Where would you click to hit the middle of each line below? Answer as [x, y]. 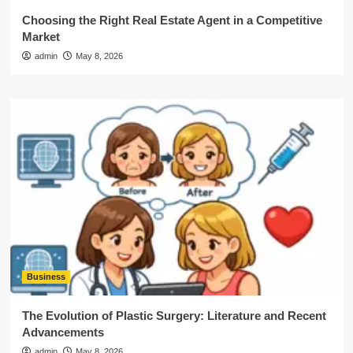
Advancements [63, 332]
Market [41, 37]
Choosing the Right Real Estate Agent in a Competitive [172, 20]
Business [46, 277]
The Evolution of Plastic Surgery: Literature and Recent [174, 316]
